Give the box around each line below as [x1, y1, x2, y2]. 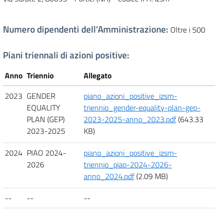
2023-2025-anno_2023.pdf [84, 113, 176, 125]
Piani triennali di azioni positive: [3, 48, 129, 62]
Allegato [84, 70, 112, 81]
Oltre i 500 [170, 24, 205, 36]
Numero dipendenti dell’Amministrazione [3, 22, 166, 36]
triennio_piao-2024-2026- [84, 159, 172, 170]
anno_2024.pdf [84, 170, 134, 182]
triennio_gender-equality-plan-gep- [84, 102, 200, 113]
